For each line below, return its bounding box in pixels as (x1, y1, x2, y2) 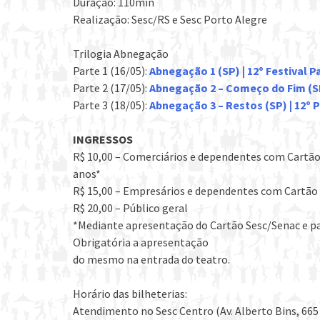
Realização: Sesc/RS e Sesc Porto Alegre (73, 11, 267, 26)
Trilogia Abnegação (73, 46, 169, 61)
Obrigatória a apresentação (73, 234, 209, 249)
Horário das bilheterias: (73, 286, 187, 301)
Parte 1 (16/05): (73, 63, 149, 78)
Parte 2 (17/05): (73, 80, 149, 95)
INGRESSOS (73, 131, 133, 146)
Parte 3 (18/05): (73, 97, 149, 112)
